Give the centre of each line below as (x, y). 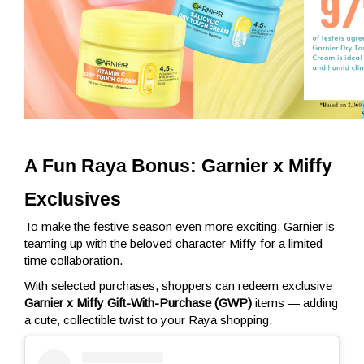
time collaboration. (74, 261)
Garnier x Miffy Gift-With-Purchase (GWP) (138, 303)
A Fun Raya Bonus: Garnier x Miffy (178, 165)
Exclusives (73, 199)
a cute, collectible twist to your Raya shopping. (148, 320)
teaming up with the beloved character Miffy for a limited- (176, 244)
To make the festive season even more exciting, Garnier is (180, 227)
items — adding (295, 303)
